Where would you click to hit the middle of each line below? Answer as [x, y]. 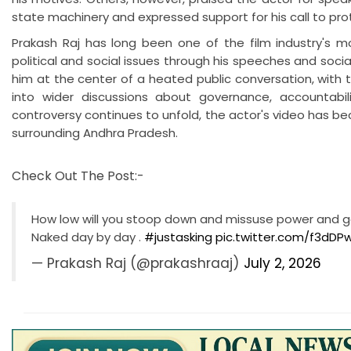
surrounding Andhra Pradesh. [95, 133]
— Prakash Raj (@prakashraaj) [138, 264]
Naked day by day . [88, 237]
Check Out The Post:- [80, 176]
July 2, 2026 [282, 264]
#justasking [178, 237]
